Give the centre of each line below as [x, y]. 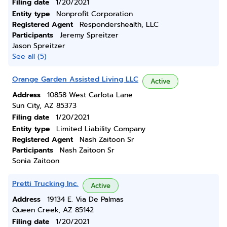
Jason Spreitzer [39, 46]
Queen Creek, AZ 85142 [53, 210]
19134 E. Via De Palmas [85, 199]
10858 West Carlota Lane [90, 95]
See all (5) [29, 56]
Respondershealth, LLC [119, 25]
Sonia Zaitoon [36, 161]
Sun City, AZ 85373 [44, 106]
